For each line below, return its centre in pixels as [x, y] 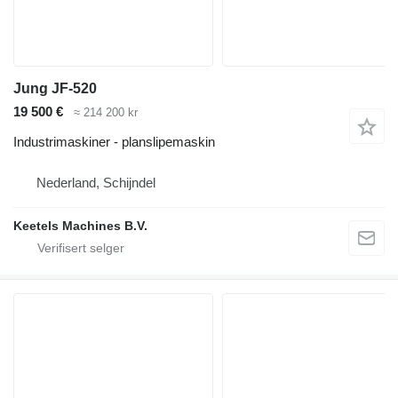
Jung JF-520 [55, 88]
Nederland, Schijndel [96, 183]
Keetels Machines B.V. [80, 226]
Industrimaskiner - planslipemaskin [114, 142]
